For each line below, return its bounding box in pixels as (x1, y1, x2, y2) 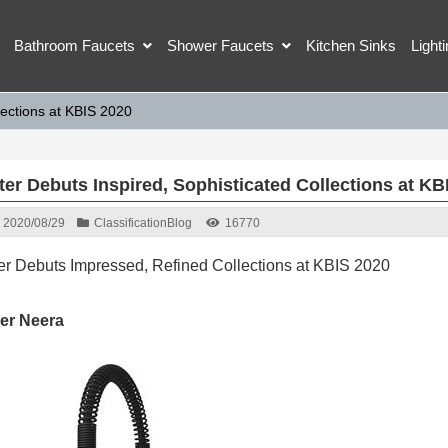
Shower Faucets (167, 37, 274, 54)
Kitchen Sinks (306, 37, 396, 54)
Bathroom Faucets (14, 37, 135, 54)
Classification (93, 216, 167, 230)
